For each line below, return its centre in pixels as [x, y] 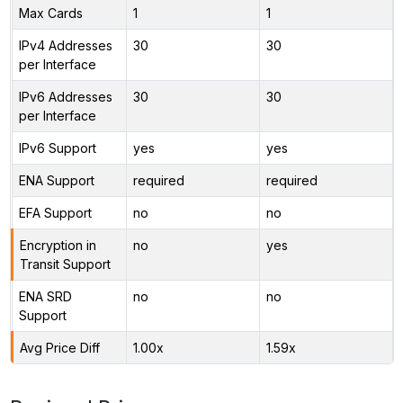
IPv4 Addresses [65, 45]
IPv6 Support [57, 148]
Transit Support [65, 264]
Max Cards [50, 13]
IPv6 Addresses [65, 96]
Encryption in [58, 245]
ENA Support [56, 180]
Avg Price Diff [59, 347]
